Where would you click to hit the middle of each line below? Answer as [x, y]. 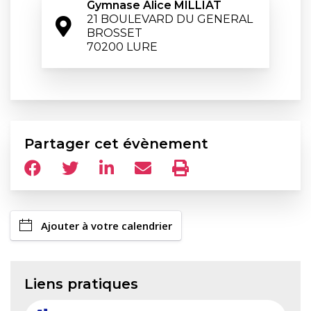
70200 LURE [122, 47]
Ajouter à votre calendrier [107, 226]
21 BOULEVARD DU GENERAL [170, 19]
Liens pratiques [81, 284]
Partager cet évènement [116, 144]
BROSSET [115, 33]
